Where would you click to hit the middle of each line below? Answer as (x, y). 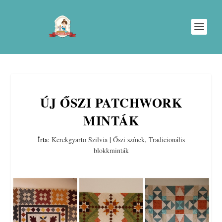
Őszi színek (129, 139)
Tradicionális (166, 139)
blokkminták (111, 150)
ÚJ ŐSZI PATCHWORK (111, 103)
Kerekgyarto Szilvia (79, 139)
